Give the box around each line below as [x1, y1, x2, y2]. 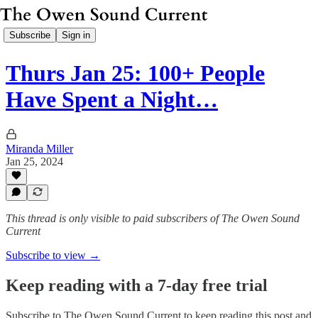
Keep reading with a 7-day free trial [6, 275, 268, 295]
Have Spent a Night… [6, 87, 218, 113]
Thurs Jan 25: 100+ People [6, 60, 265, 87]
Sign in [62, 29, 90, 40]
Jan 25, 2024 [6, 155, 63, 168]
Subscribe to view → [6, 249, 100, 261]
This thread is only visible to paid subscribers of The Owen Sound [6, 212, 300, 224]
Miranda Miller [6, 142, 73, 155]
